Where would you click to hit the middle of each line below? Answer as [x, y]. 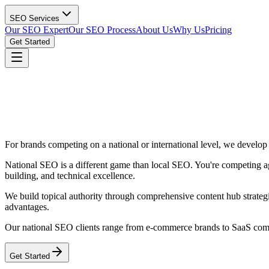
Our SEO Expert [37, 30]
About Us [154, 30]
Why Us [189, 30]
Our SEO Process [102, 30]
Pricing [218, 30]
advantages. [27, 207]
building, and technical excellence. [70, 175]
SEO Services [35, 18]
